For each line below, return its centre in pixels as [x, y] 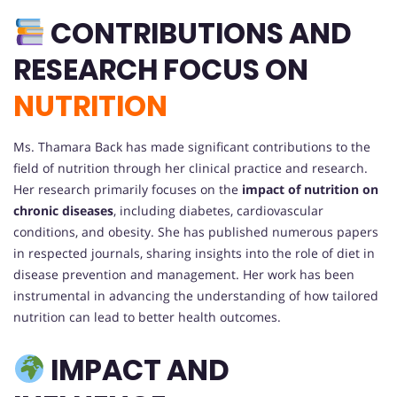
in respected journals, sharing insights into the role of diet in [194, 253]
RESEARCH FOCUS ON [161, 69]
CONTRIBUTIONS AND [199, 33]
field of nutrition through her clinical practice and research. [191, 167]
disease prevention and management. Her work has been [184, 274]
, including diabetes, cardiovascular [218, 210]
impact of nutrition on [310, 189]
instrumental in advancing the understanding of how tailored [196, 295]
